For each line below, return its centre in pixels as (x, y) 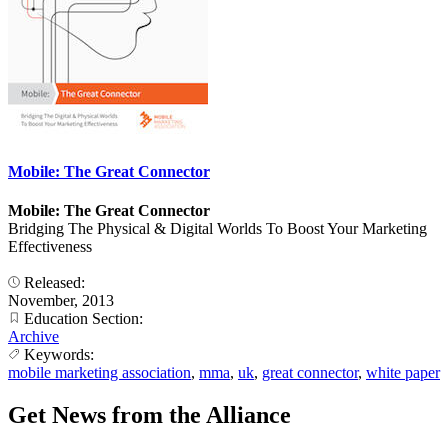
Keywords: (59, 354)
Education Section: (83, 318)
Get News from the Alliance (149, 414)
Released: (54, 282)
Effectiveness (50, 246)
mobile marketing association (99, 372)
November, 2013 (61, 300)
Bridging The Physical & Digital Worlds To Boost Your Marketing (217, 228)
